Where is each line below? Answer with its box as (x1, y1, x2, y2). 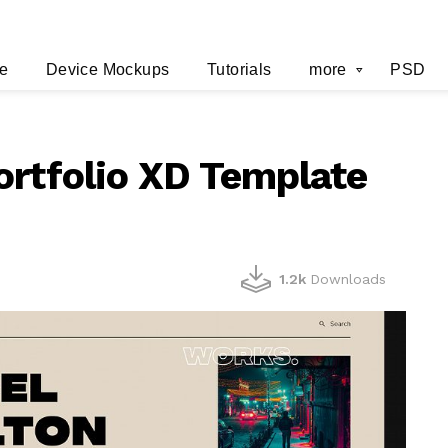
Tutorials (206, 61, 272, 79)
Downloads (310, 271, 386, 288)
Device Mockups (45, 61, 170, 79)
